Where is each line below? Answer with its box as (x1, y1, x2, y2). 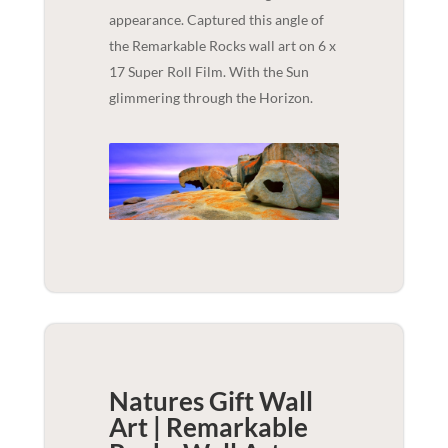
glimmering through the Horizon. (108, 88, 313, 106)
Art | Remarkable (108, 410, 308, 443)
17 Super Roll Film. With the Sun (108, 62, 309, 80)
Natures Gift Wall (108, 384, 313, 417)
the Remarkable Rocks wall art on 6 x (108, 36, 336, 54)
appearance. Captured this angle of (108, 10, 324, 28)
